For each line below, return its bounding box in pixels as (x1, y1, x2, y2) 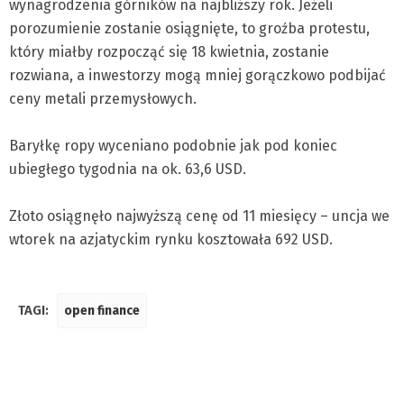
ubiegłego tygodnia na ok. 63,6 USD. (9, 161, 246, 178)
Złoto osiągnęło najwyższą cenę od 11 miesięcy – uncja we (9, 207, 390, 225)
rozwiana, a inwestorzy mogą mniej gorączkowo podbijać (9, 67, 386, 84)
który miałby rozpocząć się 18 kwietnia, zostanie (9, 43, 329, 60)
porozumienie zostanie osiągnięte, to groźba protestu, (9, 20, 370, 37)
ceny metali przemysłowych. (9, 90, 197, 107)
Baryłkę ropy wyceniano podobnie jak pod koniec (9, 137, 337, 154)
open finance (64, 303, 140, 318)
